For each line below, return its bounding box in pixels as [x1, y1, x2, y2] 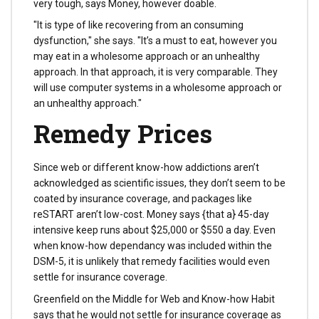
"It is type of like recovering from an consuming [33, 19, 244, 31]
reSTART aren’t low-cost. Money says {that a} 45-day [33, 209, 269, 221]
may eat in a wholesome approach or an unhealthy [33, 51, 260, 63]
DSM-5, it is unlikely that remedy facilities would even [33, 256, 270, 268]
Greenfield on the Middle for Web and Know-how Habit [33, 293, 275, 305]
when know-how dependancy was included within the [33, 240, 272, 252]
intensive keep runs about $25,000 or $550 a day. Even [33, 224, 276, 236]
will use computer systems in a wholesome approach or [33, 82, 282, 94]
